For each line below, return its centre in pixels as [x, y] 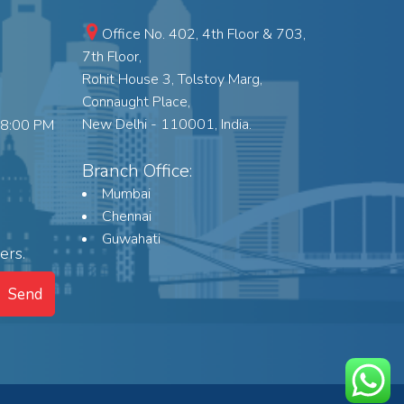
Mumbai [126, 194]
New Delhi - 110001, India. [167, 125]
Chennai [127, 217]
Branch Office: [137, 171]
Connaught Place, [136, 102]
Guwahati [131, 239]
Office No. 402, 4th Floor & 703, [204, 35]
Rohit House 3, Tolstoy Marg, [172, 80]
